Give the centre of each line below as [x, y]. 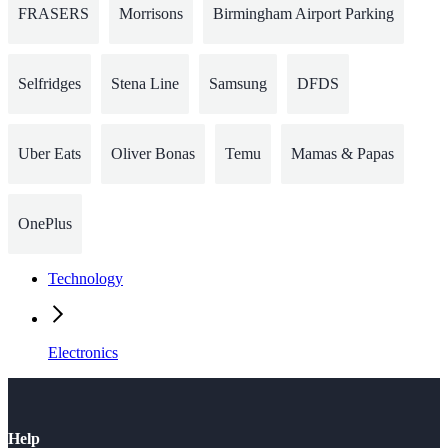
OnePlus [45, 224]
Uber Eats [49, 154]
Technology [85, 279]
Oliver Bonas [153, 154]
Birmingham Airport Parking [303, 14]
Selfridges [49, 84]
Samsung [238, 84]
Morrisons [151, 14]
